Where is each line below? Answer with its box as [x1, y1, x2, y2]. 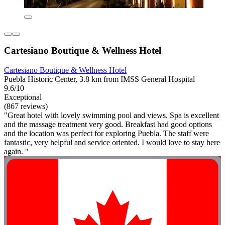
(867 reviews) [4, 102, 48, 111]
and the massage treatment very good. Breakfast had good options [4, 120, 212, 129]
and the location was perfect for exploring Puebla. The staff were [4, 129, 209, 138]
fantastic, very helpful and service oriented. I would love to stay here [4, 138, 220, 147]
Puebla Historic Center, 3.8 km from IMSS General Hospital [4, 75, 195, 84]
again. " [4, 147, 29, 156]
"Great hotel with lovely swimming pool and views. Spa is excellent [4, 111, 219, 120]
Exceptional [4, 93, 42, 102]
